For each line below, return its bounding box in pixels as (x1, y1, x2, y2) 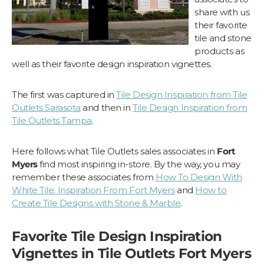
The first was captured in (12, 88, 117, 100)
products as (194, 45, 245, 57)
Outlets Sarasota (12, 101, 81, 113)
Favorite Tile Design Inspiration (12, 227, 222, 245)
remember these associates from (12, 171, 156, 183)
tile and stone (194, 32, 252, 44)
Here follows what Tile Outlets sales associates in (12, 145, 217, 157)
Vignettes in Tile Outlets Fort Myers (12, 244, 251, 262)
